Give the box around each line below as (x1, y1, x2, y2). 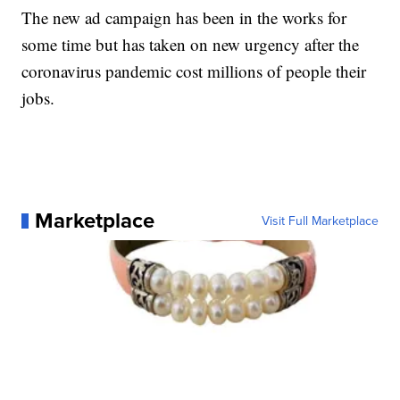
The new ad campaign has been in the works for (21, 6, 347, 29)
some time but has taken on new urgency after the (21, 33, 360, 56)
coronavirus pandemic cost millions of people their (21, 60, 367, 83)
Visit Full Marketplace (261, 212, 379, 230)
